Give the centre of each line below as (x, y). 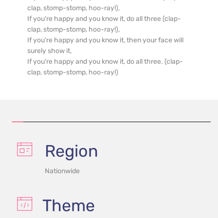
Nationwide (62, 171)
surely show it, (49, 51)
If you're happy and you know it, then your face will (105, 40)
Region (72, 151)
